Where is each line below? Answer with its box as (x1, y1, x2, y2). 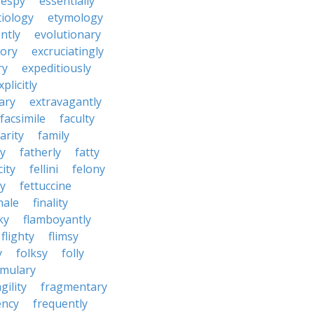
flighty (1, 228, 34, 244)
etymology (48, 10, 103, 25)
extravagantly (29, 94, 102, 109)
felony (72, 161, 105, 177)
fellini (29, 161, 58, 177)
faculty (60, 111, 95, 126)
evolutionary (34, 27, 101, 42)
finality (33, 195, 68, 210)
